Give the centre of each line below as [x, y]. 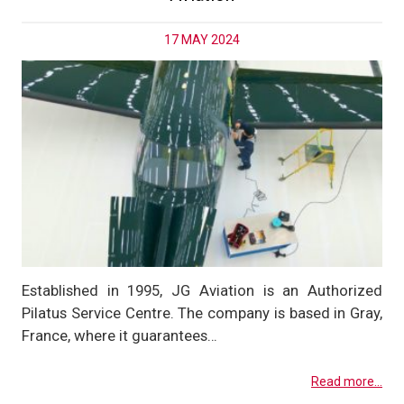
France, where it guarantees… [119, 335]
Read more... [347, 381]
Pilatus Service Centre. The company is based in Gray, [202, 312]
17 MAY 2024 [202, 40]
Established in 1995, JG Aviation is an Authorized [202, 290]
